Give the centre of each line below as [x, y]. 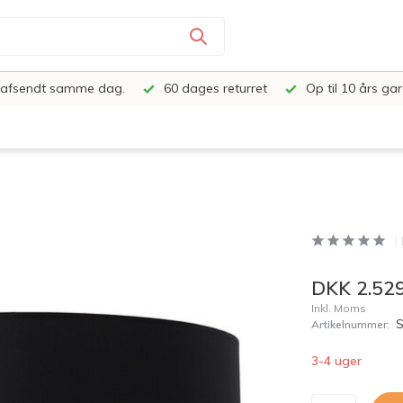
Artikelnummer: [350, 324]
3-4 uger [336, 361]
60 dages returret [214, 88]
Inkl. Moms [338, 308]
